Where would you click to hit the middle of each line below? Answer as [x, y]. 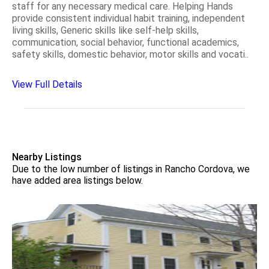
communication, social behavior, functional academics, [125, 42]
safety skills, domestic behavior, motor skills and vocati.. [130, 54]
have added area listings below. [77, 180]
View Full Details [47, 84]
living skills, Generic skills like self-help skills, [105, 30]
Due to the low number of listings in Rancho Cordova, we [131, 169]
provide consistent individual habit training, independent [128, 18]
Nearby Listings [47, 157]
